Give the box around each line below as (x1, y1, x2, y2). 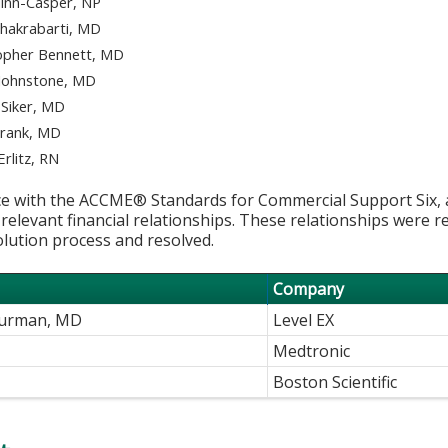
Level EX (273, 308, 335, 331)
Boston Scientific (273, 370, 398, 393)
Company (273, 277, 345, 300)
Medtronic (273, 339, 351, 362)
